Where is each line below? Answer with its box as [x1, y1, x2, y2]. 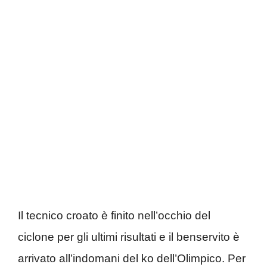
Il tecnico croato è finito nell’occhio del [18, 209, 210, 222]
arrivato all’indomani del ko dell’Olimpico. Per [18, 252, 246, 265]
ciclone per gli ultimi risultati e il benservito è [18, 230, 240, 243]
